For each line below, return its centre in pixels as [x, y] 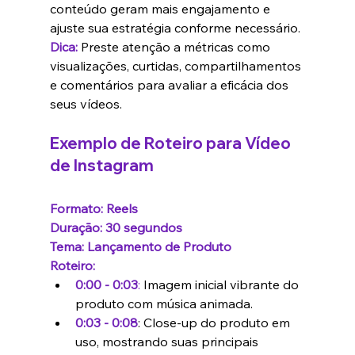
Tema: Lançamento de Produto [140, 247]
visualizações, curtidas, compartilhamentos [177, 66]
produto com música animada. [164, 304]
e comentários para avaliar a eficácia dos [170, 85]
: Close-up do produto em [215, 323]
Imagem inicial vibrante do [222, 285]
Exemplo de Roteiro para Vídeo [172, 143]
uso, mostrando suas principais [168, 342]
